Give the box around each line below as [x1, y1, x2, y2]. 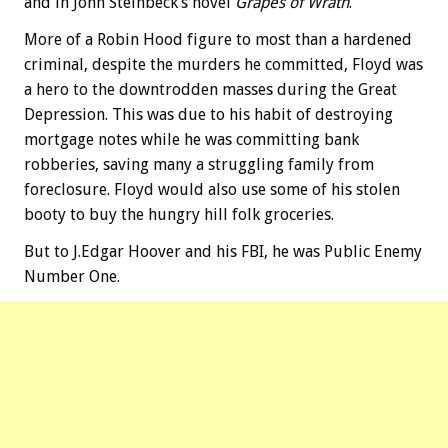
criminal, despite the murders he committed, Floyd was [24, 55, 423, 75]
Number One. [24, 267, 120, 287]
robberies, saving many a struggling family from [24, 155, 374, 175]
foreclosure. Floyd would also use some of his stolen [24, 180, 400, 200]
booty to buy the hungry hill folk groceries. [24, 205, 334, 225]
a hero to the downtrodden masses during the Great [24, 80, 397, 100]
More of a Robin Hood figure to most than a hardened [24, 30, 412, 50]
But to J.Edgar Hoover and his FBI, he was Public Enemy [24, 242, 422, 262]
